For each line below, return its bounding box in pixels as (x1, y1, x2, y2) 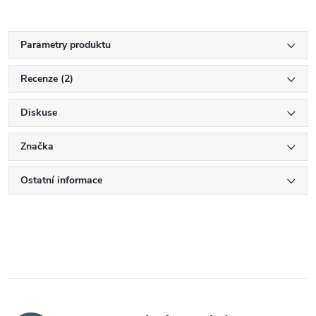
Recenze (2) (20, 71, 73, 85)
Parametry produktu (20, 37, 111, 51)
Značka (20, 139, 54, 153)
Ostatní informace (20, 173, 102, 187)
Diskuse (20, 105, 57, 119)
